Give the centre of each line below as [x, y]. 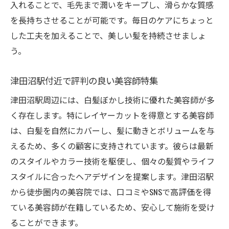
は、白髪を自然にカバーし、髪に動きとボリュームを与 [112, 130]
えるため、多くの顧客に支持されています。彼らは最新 [112, 146]
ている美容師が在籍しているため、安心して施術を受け [112, 207]
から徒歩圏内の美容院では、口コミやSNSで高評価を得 [111, 192]
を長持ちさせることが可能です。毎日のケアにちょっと [112, 20]
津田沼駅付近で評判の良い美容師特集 [84, 80]
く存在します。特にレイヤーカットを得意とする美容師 [112, 115]
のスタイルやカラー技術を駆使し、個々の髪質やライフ [112, 161]
